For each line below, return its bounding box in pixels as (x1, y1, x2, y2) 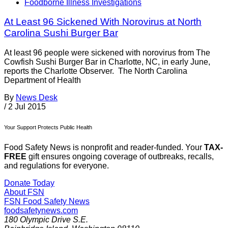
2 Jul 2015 (8, 102, 46, 111)
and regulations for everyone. (4, 161, 109, 170)
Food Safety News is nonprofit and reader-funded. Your (4, 143, 204, 152)
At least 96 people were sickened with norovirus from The (4, 48, 210, 58)
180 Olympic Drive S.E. (4, 215, 88, 224)
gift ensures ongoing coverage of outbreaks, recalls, (26, 152, 214, 161)
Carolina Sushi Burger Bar (4, 27, 118, 39)
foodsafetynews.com (4, 206, 78, 215)
